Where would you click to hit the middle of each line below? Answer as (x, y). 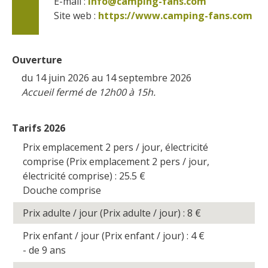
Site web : (76, 15)
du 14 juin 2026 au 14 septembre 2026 (107, 77)
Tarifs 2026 (39, 128)
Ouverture (37, 60)
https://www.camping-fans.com (175, 15)
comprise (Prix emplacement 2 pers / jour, (116, 161)
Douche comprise (62, 190)
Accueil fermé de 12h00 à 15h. (89, 92)
